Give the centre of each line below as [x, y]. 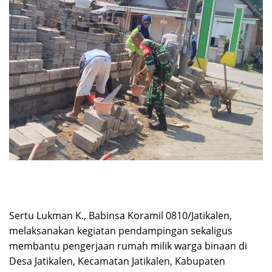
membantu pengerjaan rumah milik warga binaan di [128, 246]
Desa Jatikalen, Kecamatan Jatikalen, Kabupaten [117, 261]
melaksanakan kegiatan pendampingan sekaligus [121, 230]
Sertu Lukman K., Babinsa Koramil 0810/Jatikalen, [121, 215]
